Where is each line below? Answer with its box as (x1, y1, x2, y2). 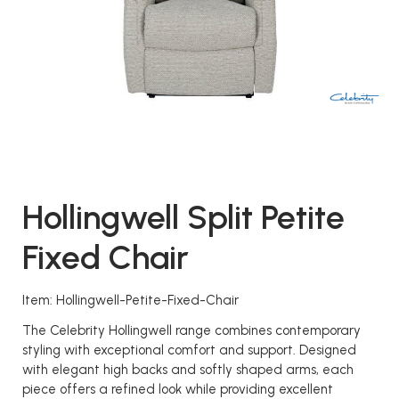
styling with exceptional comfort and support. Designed (22, 342, 356, 358)
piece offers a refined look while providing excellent (22, 381, 333, 397)
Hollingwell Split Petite (22, 197, 345, 237)
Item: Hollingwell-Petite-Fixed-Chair (22, 292, 239, 308)
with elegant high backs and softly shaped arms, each (22, 362, 354, 378)
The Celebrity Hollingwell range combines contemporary (22, 322, 361, 338)
